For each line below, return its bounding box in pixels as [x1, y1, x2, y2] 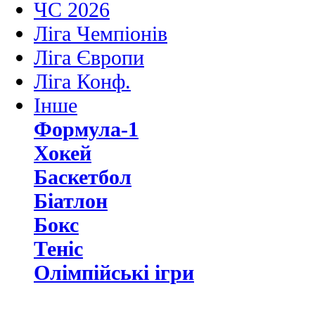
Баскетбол [34, 165, 131, 188]
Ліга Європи [34, 45, 144, 69]
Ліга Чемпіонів [34, 21, 167, 45]
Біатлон [34, 188, 108, 212]
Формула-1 [34, 117, 139, 141]
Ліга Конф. [34, 69, 131, 93]
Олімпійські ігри [34, 260, 194, 284]
